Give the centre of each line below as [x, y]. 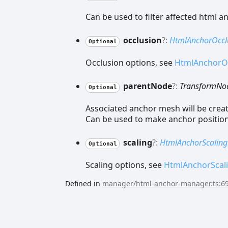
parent [136, 86]
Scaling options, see [125, 165]
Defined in [84, 183]
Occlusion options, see [130, 62]
